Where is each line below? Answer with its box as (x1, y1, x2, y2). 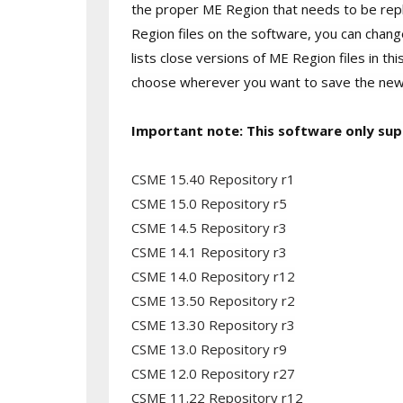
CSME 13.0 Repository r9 (130, 340, 287, 358)
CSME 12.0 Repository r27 (130, 364, 295, 382)
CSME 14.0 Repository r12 (130, 267, 295, 285)
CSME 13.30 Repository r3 (130, 316, 295, 334)
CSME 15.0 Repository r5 (130, 194, 287, 212)
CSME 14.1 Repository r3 (130, 243, 287, 261)
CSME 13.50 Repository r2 (130, 291, 295, 309)
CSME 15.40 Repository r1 (130, 170, 295, 188)
